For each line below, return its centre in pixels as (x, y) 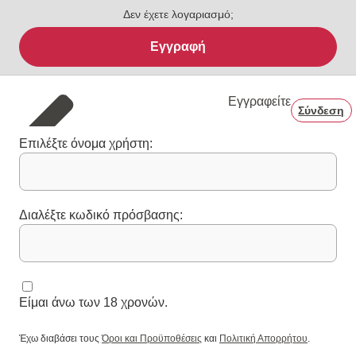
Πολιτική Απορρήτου (263, 338)
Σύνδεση (321, 110)
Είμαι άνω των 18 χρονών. (93, 302)
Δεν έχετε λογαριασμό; (178, 14)
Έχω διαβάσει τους (60, 338)
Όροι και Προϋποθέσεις (152, 338)
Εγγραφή (178, 46)
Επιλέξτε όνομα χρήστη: (86, 143)
